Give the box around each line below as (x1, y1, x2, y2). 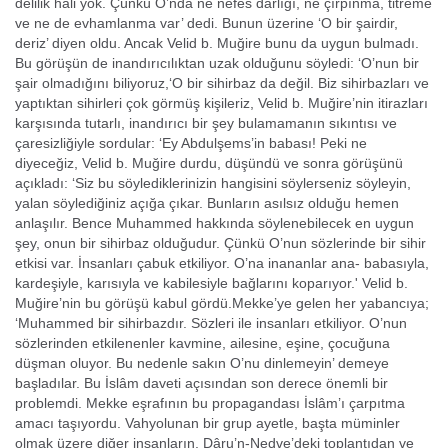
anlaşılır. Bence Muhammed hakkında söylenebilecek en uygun (15, 215, 414, 231)
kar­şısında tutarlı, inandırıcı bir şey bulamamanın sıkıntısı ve (15, 115, 397, 131)
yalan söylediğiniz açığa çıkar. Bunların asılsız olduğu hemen (15, 195, 399, 211)
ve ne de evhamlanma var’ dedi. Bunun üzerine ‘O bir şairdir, (15, 15, 398, 31)
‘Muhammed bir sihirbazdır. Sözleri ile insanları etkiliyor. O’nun (15, 315, 407, 331)
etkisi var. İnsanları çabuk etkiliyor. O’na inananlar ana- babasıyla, (15, 255, 429, 271)
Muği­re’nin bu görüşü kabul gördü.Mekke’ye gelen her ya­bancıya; (15, 295, 429, 311)
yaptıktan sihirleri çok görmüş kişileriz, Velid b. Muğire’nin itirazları (15, 95, 428, 111)
